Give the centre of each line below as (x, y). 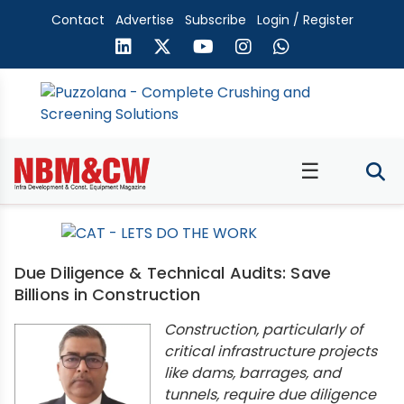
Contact (78, 20)
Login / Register (305, 20)
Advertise (144, 20)
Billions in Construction (108, 294)
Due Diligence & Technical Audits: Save (173, 273)
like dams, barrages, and (253, 373)
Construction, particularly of (264, 330)
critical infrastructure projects (271, 351)
